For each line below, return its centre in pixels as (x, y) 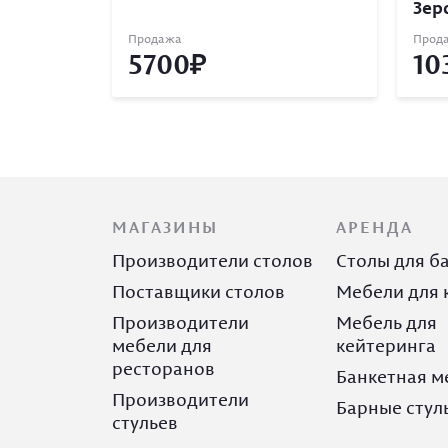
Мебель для (386, 322)
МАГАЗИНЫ (165, 227)
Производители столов (212, 260)
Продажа (155, 38)
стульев (145, 422)
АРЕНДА (374, 227)
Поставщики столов (198, 291)
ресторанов (163, 368)
